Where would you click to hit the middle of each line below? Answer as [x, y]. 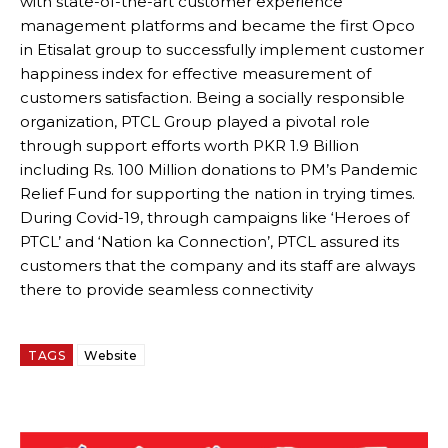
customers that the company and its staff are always [217, 266]
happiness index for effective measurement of [195, 74]
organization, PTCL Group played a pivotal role [195, 122]
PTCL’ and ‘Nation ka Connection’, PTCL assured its [209, 242]
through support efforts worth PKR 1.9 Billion [189, 146]
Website [111, 356]
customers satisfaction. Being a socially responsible [212, 98]
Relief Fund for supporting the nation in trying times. [217, 194]
